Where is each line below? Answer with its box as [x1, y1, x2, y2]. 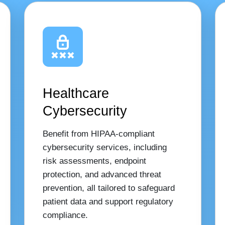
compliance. [42, 210, 88, 220]
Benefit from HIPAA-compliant [42, 129, 155, 139]
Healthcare [42, 86, 109, 101]
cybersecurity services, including [42, 142, 167, 152]
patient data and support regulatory [42, 196, 173, 206]
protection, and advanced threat [42, 169, 161, 179]
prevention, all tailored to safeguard [42, 183, 175, 193]
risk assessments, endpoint [42, 156, 146, 166]
